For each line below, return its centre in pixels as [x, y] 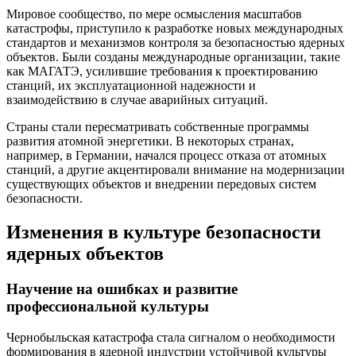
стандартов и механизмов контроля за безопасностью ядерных [176, 43]
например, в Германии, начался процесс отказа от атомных [166, 156]
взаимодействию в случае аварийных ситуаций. [137, 100]
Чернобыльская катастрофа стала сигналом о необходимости [171, 337]
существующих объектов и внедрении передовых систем [161, 184]
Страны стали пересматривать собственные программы [158, 127]
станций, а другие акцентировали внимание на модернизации [176, 170]
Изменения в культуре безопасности [164, 232]
